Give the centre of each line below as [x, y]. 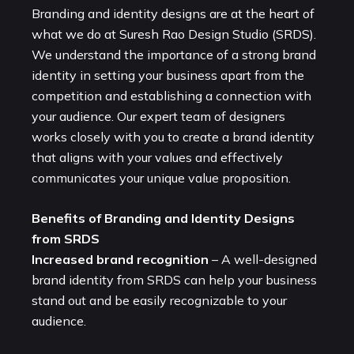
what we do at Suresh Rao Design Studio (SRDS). [174, 34]
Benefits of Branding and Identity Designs [163, 218]
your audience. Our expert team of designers [158, 116]
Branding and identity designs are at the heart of [173, 13]
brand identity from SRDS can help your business [174, 279]
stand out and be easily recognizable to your [159, 300]
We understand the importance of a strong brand [174, 54]
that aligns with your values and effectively [157, 157]
